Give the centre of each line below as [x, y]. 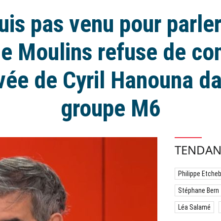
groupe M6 [110, 108]
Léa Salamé [194, 207]
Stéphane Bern [199, 190]
